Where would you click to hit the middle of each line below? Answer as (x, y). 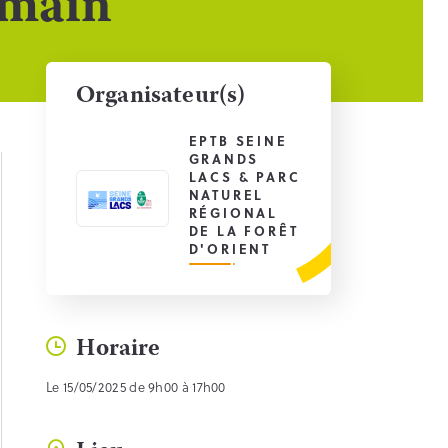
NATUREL (226, 194)
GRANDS (223, 158)
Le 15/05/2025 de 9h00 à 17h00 (136, 386)
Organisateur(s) (161, 96)
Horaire (113, 349)
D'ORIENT (229, 248)
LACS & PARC (244, 176)
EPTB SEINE (238, 140)
